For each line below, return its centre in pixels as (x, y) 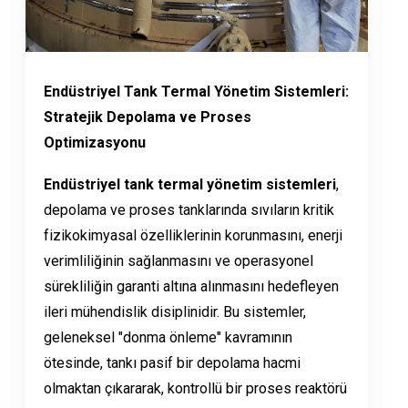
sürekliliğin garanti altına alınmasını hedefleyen (191, 287)
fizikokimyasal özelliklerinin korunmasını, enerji (193, 236)
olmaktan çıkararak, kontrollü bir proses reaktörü (195, 389)
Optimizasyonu (95, 143)
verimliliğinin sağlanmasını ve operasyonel (178, 261)
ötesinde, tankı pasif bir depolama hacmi (172, 363)
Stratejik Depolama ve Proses (148, 117)
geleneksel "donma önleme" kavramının (168, 338)
